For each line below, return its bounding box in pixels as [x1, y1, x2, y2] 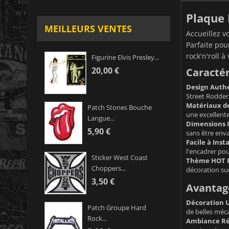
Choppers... [91, 164, 126, 173]
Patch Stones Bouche [87, 103, 152, 112]
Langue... [87, 113, 114, 123]
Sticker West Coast [91, 153, 148, 163]
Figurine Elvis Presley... [91, 53, 159, 62]
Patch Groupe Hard [87, 203, 146, 213]
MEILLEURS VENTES [44, 22, 132, 35]
